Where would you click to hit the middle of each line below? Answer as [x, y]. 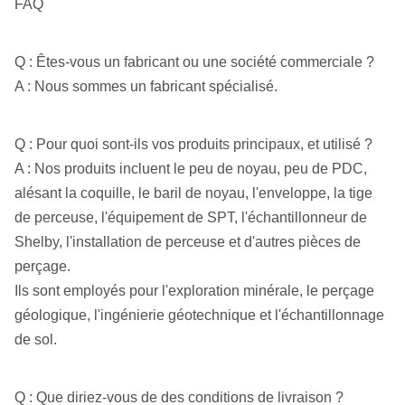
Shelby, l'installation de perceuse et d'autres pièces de [188, 242]
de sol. [36, 339]
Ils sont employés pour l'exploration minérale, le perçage [194, 291]
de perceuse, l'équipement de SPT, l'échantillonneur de [191, 217]
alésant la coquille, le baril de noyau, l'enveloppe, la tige [193, 193]
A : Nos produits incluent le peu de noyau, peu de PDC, [191, 169]
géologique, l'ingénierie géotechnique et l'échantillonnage [199, 315]
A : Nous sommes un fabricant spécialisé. [146, 86]
